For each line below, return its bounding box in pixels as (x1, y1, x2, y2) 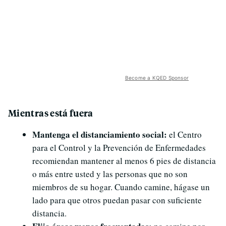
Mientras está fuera (8, 106, 93, 120)
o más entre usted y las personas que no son (32, 168, 188, 180)
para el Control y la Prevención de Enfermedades (32, 142, 206, 154)
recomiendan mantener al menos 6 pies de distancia (32, 155, 216, 167)
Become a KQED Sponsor (125, 75, 189, 81)
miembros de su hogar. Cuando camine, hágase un (32, 181, 210, 193)
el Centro (167, 129, 202, 141)
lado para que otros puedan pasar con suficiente (32, 194, 202, 206)
